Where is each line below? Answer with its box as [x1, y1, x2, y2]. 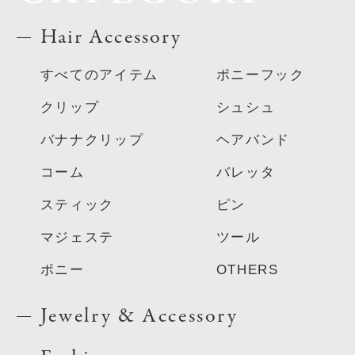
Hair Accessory [40, 22, 182, 52]
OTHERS [216, 261, 279, 277]
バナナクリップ [40, 132, 144, 147]
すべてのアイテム [40, 67, 159, 82]
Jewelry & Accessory [40, 301, 239, 330]
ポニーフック [216, 67, 305, 82]
